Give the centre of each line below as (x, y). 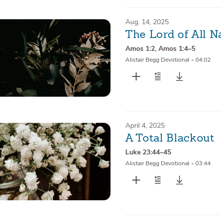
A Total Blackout (170, 139)
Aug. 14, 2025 (147, 22)
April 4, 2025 (145, 126)
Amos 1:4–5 (177, 49)
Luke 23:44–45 (148, 152)
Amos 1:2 (140, 49)
